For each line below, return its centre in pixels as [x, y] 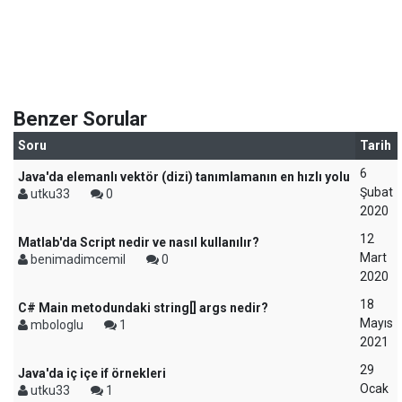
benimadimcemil [78, 259]
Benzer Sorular [80, 119]
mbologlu [57, 325]
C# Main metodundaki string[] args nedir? [143, 308]
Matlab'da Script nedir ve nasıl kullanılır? [139, 242]
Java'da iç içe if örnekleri [92, 373]
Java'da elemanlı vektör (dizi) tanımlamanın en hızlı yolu [184, 177]
